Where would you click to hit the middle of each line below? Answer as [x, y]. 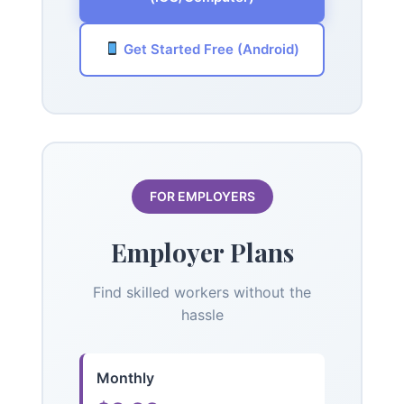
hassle [202, 314]
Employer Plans [202, 252]
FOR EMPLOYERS [202, 196]
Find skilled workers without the [202, 292]
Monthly [125, 377]
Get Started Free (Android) [210, 49]
